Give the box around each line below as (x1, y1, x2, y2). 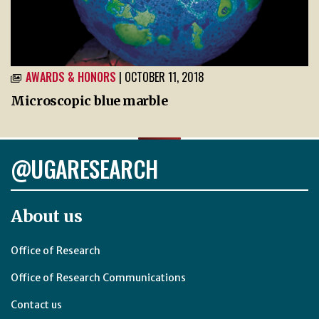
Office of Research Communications (11, 271, 186, 284)
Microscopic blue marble (11, 92, 168, 109)
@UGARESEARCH (11, 151, 158, 185)
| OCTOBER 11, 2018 (119, 68, 204, 85)
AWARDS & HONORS (26, 68, 116, 85)
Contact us (11, 298, 62, 311)
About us (11, 205, 83, 226)
